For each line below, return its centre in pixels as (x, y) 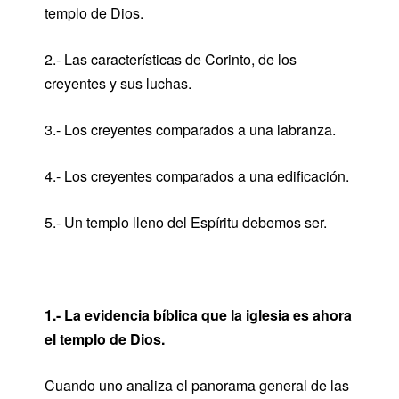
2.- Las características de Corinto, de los (171, 59)
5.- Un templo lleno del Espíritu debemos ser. (186, 222)
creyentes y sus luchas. (118, 83)
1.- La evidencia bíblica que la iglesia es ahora (198, 315)
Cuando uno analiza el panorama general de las (197, 385)
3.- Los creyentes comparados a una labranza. (190, 130)
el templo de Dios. (105, 339)
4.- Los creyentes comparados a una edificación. (197, 176)
